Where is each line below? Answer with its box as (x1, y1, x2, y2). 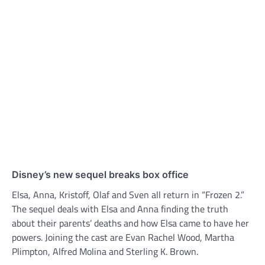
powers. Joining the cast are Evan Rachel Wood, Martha (12, 230, 234, 245)
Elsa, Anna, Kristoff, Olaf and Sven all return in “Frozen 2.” (12, 188, 244, 202)
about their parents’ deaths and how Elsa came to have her (12, 216, 249, 231)
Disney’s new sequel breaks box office (12, 169, 189, 181)
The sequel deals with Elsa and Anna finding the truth (12, 202, 228, 216)
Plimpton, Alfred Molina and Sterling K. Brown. (12, 244, 198, 259)
